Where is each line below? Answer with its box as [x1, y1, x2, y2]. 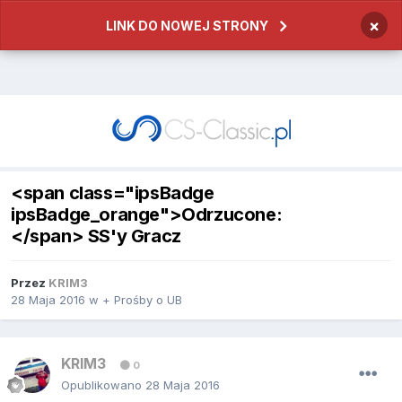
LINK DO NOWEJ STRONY [106, 18, 268, 33]
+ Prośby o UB [102, 293, 182, 308]
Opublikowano [61, 378, 145, 393]
